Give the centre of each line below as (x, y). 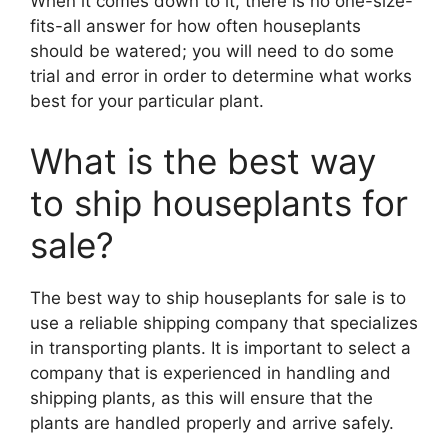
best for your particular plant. (147, 101)
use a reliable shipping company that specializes (224, 322)
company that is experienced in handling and (210, 372)
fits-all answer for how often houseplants (195, 26)
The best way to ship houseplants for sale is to (218, 297)
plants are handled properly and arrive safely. (212, 422)
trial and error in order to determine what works (221, 76)
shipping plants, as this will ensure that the (201, 397)
